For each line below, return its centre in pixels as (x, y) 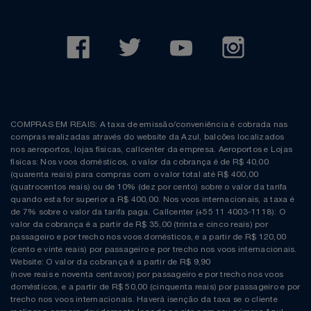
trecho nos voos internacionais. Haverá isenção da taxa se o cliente (144, 299)
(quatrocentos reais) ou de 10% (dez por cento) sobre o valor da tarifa (149, 186)
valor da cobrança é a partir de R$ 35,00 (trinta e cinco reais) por (139, 224)
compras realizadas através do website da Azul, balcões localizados (148, 136)
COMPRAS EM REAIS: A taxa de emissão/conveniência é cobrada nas (149, 124)
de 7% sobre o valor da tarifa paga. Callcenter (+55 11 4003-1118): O (148, 211)
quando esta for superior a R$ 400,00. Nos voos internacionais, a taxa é (152, 199)
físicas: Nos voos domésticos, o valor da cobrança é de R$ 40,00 (140, 161)
